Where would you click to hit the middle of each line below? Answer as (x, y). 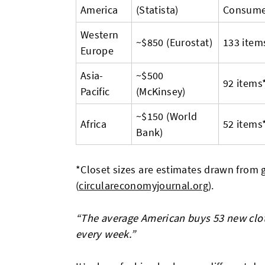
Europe (97, 51)
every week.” (106, 234)
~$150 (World (167, 116)
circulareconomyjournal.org (143, 185)
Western (100, 35)
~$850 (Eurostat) (174, 42)
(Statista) (157, 10)
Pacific (95, 91)
